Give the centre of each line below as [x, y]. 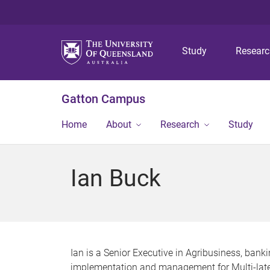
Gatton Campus [103, 99]
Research [180, 124]
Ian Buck [116, 178]
